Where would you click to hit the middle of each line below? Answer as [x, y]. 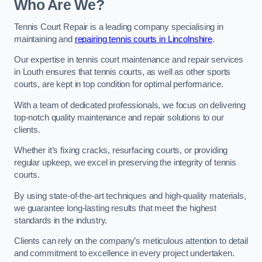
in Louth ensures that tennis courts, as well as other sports [123, 72]
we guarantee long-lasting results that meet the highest [116, 208]
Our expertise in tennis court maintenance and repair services [129, 60]
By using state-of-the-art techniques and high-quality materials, [130, 196]
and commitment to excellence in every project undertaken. [124, 254]
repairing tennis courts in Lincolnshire [144, 39]
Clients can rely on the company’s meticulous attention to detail [131, 241]
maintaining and [44, 39]
